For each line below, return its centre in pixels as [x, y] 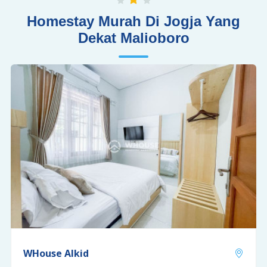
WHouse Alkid [56, 253]
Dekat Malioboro [133, 38]
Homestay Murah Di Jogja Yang [133, 21]
